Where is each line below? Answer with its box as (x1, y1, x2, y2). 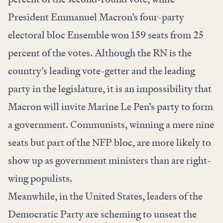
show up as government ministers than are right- (8, 154, 211, 167)
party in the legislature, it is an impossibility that (8, 82, 212, 96)
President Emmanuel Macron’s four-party (8, 10, 184, 24)
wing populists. (8, 172, 72, 185)
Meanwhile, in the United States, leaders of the (8, 190, 203, 203)
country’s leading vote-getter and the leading (8, 64, 195, 78)
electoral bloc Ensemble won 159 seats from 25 (8, 28, 204, 42)
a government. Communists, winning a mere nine (8, 118, 214, 131)
